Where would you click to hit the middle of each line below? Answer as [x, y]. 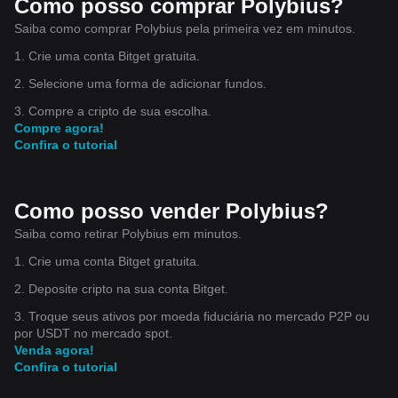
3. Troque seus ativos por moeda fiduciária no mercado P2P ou [192, 316]
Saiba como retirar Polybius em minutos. [128, 233]
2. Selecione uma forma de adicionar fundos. [140, 83]
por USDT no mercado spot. [93, 333]
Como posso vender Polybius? [171, 211]
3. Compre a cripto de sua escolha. [113, 111]
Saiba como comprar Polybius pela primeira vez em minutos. [185, 28]
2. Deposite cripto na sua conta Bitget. [121, 288]
